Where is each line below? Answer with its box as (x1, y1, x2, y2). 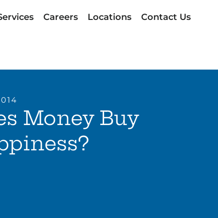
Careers (43, 12, 78, 22)
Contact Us (141, 12, 191, 22)
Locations (87, 12, 131, 22)
